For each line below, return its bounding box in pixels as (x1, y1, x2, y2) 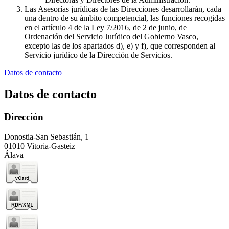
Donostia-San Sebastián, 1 (4, 132, 89, 141)
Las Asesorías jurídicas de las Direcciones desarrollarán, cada (25, 5, 221, 14)
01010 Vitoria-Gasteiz (4, 141, 75, 150)
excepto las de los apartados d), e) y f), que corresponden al (25, 41, 215, 51)
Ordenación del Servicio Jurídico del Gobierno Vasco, (25, 32, 198, 41)
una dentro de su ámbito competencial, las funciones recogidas (25, 14, 225, 23)
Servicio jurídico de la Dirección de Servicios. (25, 51, 172, 60)
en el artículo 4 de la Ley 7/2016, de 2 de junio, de (25, 23, 187, 32)
